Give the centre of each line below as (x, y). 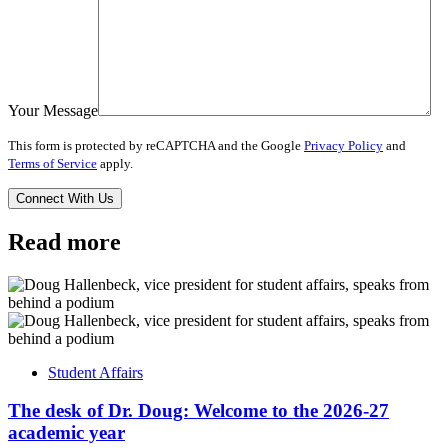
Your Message (53, 110)
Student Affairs (95, 372)
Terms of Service (52, 163)
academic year (66, 433)
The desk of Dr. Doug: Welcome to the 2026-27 (198, 411)
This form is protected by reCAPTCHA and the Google (156, 145)
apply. (115, 163)
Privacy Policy (343, 145)
